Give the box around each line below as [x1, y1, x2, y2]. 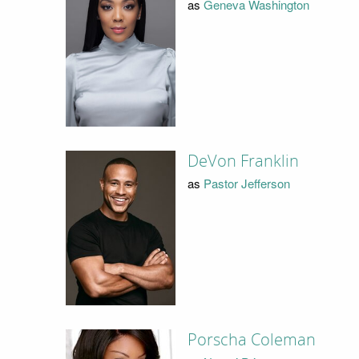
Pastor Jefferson [203, 175, 290, 192]
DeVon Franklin [187, 151, 299, 171]
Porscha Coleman [187, 329, 316, 349]
